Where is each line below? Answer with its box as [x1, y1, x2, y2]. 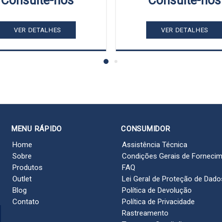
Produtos [12, 163, 43, 172]
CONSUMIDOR [121, 124, 170, 133]
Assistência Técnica [122, 140, 187, 149]
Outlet [12, 174, 32, 183]
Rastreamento [122, 209, 168, 218]
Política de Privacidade [122, 197, 195, 206]
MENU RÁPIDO [11, 124, 62, 133]
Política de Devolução [122, 186, 192, 195]
